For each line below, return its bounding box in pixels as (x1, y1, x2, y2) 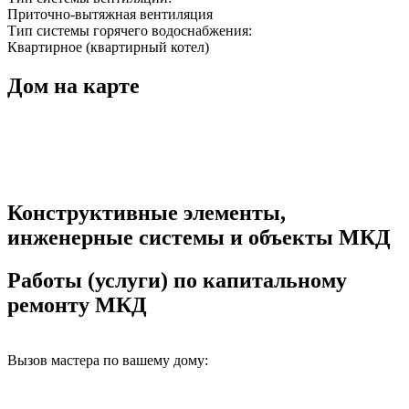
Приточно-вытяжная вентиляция (7, 6, 213, 23)
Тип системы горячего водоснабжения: (7, 23, 256, 39)
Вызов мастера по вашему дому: (7, 351, 208, 368)
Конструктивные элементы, (7, 200, 286, 225)
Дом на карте (7, 74, 140, 99)
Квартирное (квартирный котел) (7, 39, 209, 56)
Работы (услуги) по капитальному (7, 267, 347, 292)
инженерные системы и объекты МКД (7, 225, 391, 249)
